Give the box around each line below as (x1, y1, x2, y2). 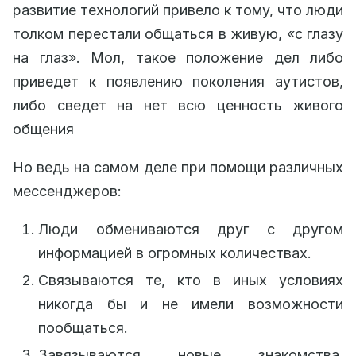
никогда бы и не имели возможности (38, 295, 343, 312)
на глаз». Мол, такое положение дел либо (13, 48, 343, 66)
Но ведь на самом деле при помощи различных (13, 158, 343, 176)
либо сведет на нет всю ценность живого (13, 96, 343, 114)
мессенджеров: (13, 182, 122, 199)
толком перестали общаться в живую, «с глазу (13, 25, 343, 42)
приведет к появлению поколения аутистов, (13, 72, 343, 90)
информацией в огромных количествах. (38, 244, 311, 261)
